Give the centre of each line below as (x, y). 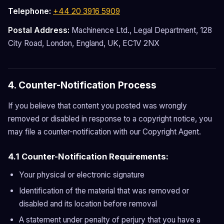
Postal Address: (39, 30)
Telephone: (29, 11)
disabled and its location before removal (88, 204)
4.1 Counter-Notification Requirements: (88, 156)
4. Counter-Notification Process (82, 85)
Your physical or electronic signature (82, 175)
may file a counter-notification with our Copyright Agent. (104, 132)
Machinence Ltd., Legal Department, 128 (141, 30)
